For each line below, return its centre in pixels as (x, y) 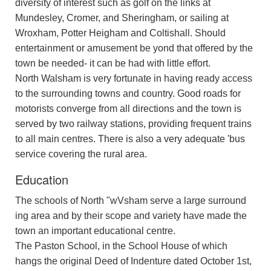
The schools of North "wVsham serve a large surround (131, 200)
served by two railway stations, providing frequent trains (133, 123)
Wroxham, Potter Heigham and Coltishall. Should (120, 33)
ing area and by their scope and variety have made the (131, 215)
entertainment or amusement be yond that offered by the (134, 48)
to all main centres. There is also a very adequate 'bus (130, 139)
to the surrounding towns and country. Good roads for (128, 93)
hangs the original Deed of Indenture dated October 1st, (133, 261)
